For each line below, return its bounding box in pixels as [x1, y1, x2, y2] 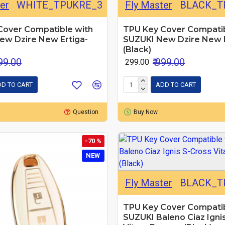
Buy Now [133, 108, 158, 116]
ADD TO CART [155, 81, 196, 89]
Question [73, 108, 99, 116]
